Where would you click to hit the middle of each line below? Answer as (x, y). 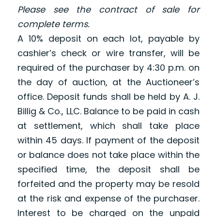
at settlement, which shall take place (108, 126)
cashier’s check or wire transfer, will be (108, 53)
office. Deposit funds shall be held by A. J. (108, 97)
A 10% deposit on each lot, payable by (108, 39)
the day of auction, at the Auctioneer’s (108, 82)
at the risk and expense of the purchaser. (108, 199)
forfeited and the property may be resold (108, 184)
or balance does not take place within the (108, 155)
